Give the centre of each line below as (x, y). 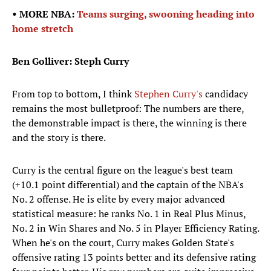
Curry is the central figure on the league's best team (122, 170)
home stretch (43, 29)
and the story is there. (60, 138)
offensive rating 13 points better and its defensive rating (134, 257)
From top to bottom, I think (73, 94)
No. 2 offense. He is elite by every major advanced (119, 199)
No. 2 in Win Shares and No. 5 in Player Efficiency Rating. (135, 228)
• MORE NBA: (44, 14)
